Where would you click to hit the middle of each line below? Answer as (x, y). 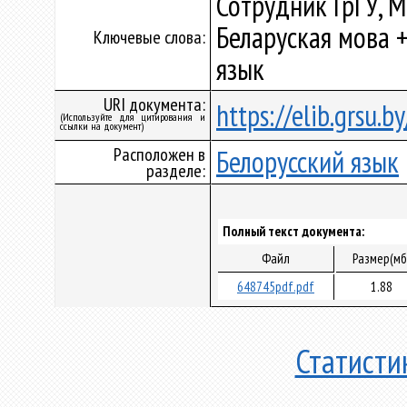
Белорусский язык (308, 162)
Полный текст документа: (293, 231)
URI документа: (154, 104)
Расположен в (159, 154)
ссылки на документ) (102, 126)
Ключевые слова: (149, 37)
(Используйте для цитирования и (133, 117)
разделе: (176, 171)
